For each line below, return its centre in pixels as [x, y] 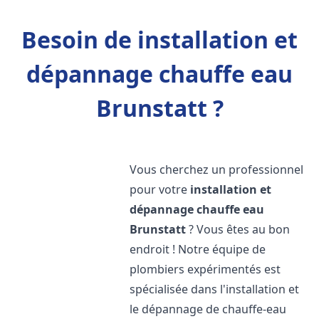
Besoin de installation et [159, 40]
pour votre [160, 189]
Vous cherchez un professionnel [217, 169]
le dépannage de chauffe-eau [208, 309]
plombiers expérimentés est [205, 269]
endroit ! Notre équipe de [198, 249]
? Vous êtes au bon [238, 229]
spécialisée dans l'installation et [215, 289]
